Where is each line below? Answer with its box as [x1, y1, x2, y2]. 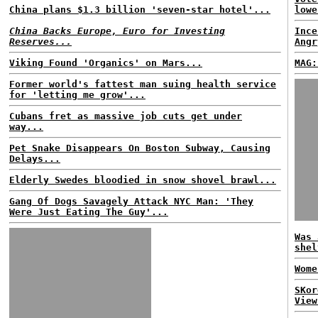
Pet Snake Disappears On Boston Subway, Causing [9, 143, 270, 153]
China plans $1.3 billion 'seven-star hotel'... [9, 4, 270, 15]
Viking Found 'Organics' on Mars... [9, 57, 202, 68]
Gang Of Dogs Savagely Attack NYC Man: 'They [9, 196, 253, 207]
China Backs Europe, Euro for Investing [9, 26, 225, 36]
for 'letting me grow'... [9, 89, 146, 100]
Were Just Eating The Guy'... [9, 207, 168, 217]
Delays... [9, 153, 60, 164]
